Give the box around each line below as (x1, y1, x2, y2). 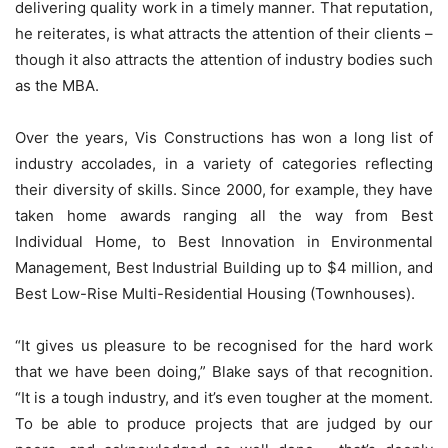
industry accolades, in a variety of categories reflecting (15, 154, 433, 174)
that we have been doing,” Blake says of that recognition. (15, 362, 433, 382)
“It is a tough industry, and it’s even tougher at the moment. (15, 388, 433, 408)
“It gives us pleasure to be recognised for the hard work (15, 336, 433, 356)
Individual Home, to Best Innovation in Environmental (15, 232, 433, 252)
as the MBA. (15, 76, 99, 96)
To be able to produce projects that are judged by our (15, 414, 433, 434)
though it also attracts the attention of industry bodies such (15, 50, 433, 70)
